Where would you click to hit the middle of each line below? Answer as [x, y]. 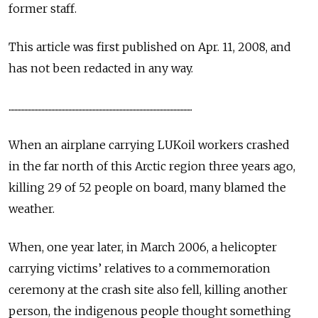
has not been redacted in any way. [101, 68]
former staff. [44, 9]
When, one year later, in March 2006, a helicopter [143, 247]
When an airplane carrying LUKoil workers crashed [149, 145]
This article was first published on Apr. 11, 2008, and [150, 47]
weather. [32, 209]
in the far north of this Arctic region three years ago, [152, 166]
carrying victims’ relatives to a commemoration [139, 268]
